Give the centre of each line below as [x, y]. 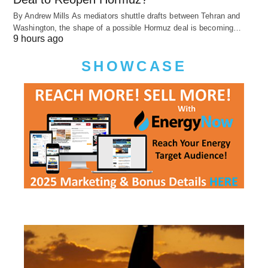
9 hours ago [38, 39]
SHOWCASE [134, 66]
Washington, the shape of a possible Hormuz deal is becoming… [127, 28]
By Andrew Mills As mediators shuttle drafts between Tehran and [127, 16]
